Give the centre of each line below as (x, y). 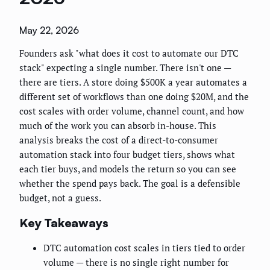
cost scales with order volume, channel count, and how (132, 111)
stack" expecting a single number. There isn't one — (125, 68)
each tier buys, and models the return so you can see (128, 169)
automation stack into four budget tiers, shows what (127, 155)
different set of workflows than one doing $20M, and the (134, 97)
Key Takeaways (64, 222)
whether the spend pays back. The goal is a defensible (130, 184)
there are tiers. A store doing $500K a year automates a (133, 82)
